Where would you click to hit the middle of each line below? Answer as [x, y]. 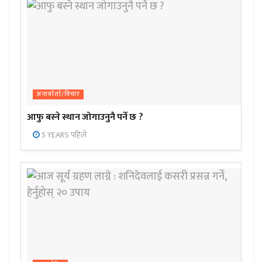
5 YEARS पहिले [63, 135]
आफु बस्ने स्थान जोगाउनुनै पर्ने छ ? [85, 118]
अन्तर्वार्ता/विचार [58, 94]
